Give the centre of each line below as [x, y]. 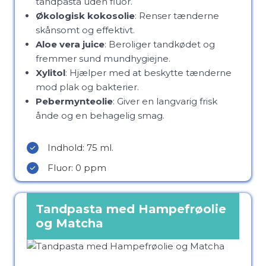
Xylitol [50, 73]
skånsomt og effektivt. [85, 30]
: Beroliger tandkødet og [160, 44]
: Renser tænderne [177, 16]
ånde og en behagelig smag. [100, 115]
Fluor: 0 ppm [77, 168]
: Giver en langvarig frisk [165, 101]
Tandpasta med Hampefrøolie [131, 209]
